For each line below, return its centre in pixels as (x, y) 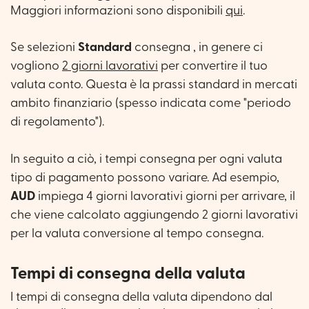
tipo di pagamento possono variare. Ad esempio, (145, 177)
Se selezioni (44, 47)
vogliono (36, 66)
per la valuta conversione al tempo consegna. (137, 233)
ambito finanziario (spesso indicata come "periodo (151, 103)
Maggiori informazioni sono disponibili (118, 10)
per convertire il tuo (213, 66)
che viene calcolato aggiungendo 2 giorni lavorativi (154, 215)
